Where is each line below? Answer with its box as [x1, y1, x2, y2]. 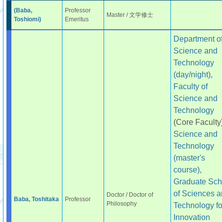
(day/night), [173, 70, 213, 79]
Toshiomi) [13, 16, 41, 23]
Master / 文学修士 [106, 11, 153, 18]
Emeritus [64, 16, 89, 23]
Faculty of [173, 82, 208, 91]
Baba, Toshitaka [13, 196, 59, 203]
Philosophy [106, 200, 137, 207]
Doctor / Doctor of [106, 191, 153, 198]
